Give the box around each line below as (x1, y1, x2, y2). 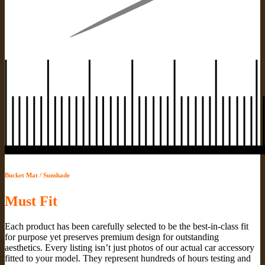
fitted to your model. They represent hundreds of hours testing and (5, 253, 251, 264)
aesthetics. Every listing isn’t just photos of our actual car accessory (5, 243, 254, 253)
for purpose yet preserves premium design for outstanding (5, 232, 219, 243)
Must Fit (5, 193, 57, 209)
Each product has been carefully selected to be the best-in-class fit (5, 221, 248, 232)
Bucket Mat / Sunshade (5, 172, 70, 179)
